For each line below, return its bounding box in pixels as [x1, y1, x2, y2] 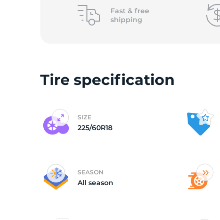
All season [78, 178, 113, 187]
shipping [110, 15, 142, 24]
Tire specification [40, 71, 175, 89]
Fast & [110, 6, 135, 15]
